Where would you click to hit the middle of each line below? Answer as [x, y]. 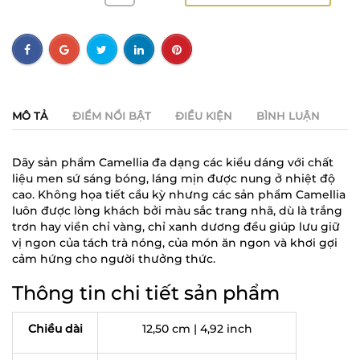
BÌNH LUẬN [288, 116]
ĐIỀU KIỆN [204, 116]
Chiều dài [55, 329]
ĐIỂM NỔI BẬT [112, 116]
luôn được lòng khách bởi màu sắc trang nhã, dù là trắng [177, 211]
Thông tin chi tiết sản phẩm [146, 293]
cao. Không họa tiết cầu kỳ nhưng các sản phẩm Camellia [179, 195]
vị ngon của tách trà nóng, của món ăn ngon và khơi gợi [175, 243]
